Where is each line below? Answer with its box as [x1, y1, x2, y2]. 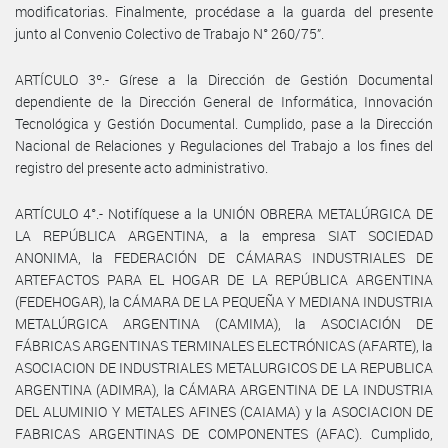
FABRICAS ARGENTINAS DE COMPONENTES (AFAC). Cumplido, [15, 423, 433, 443]
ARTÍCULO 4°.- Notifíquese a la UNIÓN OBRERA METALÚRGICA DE [15, 203, 433, 223]
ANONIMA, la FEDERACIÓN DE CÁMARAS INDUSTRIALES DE [15, 247, 433, 267]
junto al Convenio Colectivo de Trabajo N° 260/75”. [15, 23, 324, 43]
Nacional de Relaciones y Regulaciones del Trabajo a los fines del [15, 135, 433, 155]
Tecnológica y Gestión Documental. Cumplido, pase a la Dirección [15, 113, 433, 133]
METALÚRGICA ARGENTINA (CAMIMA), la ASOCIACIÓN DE [15, 313, 433, 333]
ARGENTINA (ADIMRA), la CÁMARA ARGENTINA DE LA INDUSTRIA [15, 379, 433, 399]
